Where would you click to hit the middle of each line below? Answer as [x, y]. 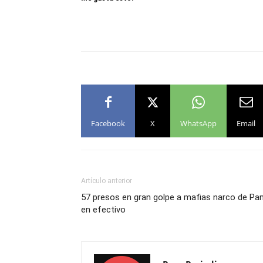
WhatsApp [198, 123]
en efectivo [103, 210]
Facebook [108, 123]
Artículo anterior [107, 181]
